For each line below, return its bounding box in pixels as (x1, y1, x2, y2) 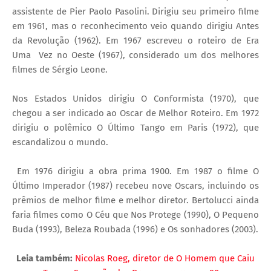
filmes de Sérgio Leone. (12, 64, 108, 76)
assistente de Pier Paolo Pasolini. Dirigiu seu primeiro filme (12, 6, 259, 18)
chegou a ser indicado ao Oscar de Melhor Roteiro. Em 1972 (12, 108, 259, 119)
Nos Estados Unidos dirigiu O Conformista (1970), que (12, 93, 259, 105)
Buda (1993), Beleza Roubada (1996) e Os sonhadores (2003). (12, 224, 258, 235)
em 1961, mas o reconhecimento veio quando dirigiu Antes (12, 21, 259, 32)
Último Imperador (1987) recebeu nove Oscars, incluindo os (12, 180, 259, 192)
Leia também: (16, 253, 73, 264)
